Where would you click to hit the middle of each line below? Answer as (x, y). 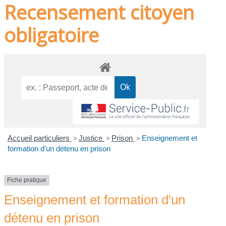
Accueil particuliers (39, 138)
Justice (91, 138)
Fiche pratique (27, 180)
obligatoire (52, 35)
